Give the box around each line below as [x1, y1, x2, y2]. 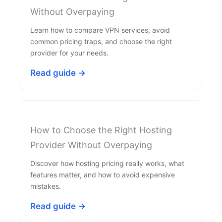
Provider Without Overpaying [30, 140, 152, 150]
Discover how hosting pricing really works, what [30, 159, 184, 167]
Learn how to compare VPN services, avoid [30, 26, 170, 34]
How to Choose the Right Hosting [30, 125, 172, 135]
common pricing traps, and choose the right [30, 37, 172, 46]
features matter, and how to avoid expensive [30, 170, 175, 179]
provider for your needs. [30, 49, 109, 57]
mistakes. [30, 182, 61, 190]
